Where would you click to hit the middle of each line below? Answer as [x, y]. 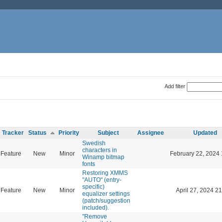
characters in [100, 150]
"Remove [95, 216]
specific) [93, 187]
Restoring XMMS [105, 173]
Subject [108, 133]
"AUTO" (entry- [102, 180]
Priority [69, 133]
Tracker [13, 133]
